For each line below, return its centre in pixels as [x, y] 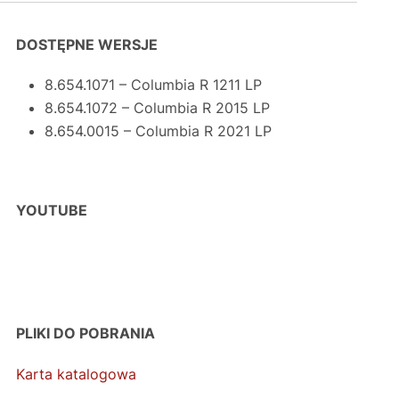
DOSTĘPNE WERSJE [86, 45]
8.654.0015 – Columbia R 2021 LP [158, 131]
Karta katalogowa [76, 374]
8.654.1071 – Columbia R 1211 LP [153, 85]
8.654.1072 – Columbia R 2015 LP [157, 108]
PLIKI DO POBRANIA [85, 333]
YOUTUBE [51, 210]
